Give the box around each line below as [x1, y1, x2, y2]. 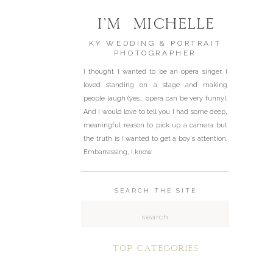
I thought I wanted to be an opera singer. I [83, 68, 227, 76]
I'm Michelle [96, 16, 214, 32]
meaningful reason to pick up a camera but [83, 121, 227, 129]
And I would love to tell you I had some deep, [83, 108, 227, 116]
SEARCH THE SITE [114, 187, 197, 194]
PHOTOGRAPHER [113, 49, 197, 57]
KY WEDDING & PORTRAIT [88, 39, 222, 48]
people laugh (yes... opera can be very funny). [83, 94, 227, 102]
